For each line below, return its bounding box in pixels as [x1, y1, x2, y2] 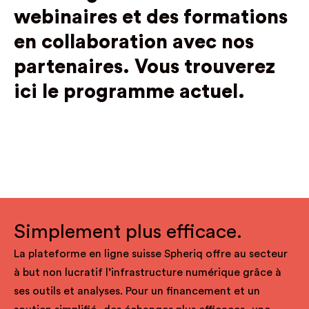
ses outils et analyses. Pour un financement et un [14, 286, 260, 297]
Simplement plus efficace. [14, 222, 242, 242]
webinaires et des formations [14, 8, 288, 27]
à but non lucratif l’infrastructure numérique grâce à [14, 267, 281, 278]
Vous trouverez [134, 57, 275, 77]
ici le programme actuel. [14, 82, 245, 101]
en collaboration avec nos [14, 32, 254, 52]
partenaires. [14, 57, 134, 77]
